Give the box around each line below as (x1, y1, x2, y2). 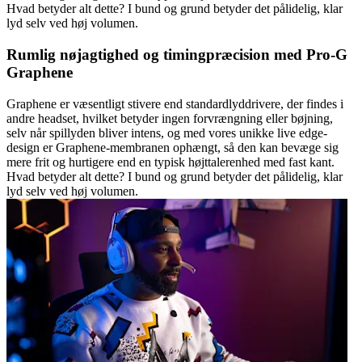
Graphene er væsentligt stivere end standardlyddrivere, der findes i (6, 96, 343, 111)
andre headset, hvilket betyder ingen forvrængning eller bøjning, (6, 111, 333, 125)
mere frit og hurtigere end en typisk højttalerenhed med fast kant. (6, 154, 335, 169)
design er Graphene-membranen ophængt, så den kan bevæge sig (6, 140, 339, 154)
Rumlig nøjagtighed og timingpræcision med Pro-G (6, 45, 347, 63)
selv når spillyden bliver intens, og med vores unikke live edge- (6, 125, 327, 140)
